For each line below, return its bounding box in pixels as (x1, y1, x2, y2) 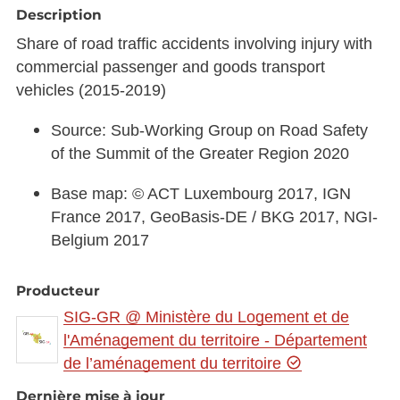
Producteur (15, 282, 100, 300)
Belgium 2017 (51, 230, 150, 249)
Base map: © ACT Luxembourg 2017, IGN (51, 184, 352, 203)
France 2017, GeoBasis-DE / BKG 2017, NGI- (51, 207, 379, 226)
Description (15, 5, 102, 23)
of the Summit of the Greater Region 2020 (51, 144, 350, 162)
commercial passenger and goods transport (15, 58, 325, 77)
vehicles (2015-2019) (15, 81, 166, 100)
